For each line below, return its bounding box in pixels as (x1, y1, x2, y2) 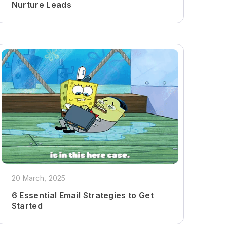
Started (11, 201, 43, 211)
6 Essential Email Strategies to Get (11, 190, 154, 201)
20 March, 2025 (11, 174, 66, 183)
